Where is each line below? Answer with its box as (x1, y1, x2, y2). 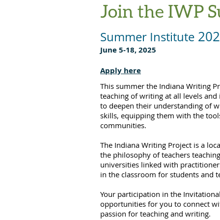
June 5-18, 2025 (100, 45, 156, 55)
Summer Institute (100, 28, 194, 45)
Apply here (100, 65, 141, 76)
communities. (100, 120, 146, 130)
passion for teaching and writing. (100, 209, 211, 219)
